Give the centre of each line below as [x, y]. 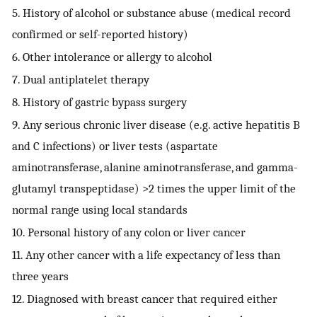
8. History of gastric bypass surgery [99, 102]
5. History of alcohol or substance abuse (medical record [151, 13]
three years [40, 276]
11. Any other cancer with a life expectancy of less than [146, 255]
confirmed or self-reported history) [100, 34]
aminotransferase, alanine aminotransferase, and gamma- [155, 167]
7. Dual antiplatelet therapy [81, 80]
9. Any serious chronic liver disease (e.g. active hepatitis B [156, 125]
